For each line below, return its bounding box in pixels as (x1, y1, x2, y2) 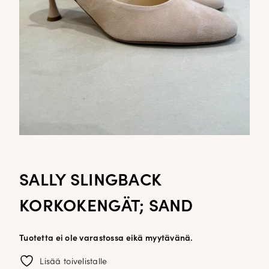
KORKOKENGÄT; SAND (19, 198, 193, 216)
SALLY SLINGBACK (19, 172, 162, 190)
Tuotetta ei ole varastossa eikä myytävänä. (19, 234, 193, 243)
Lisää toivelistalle (40, 257, 107, 267)
